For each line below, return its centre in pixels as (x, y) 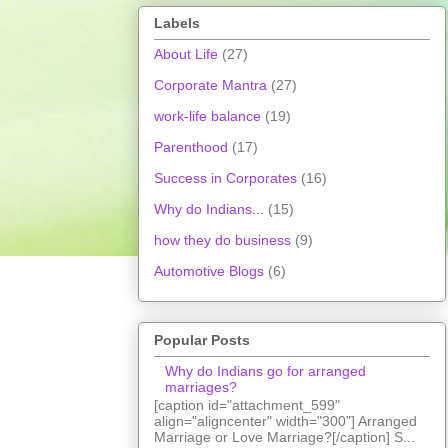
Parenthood (191, 147)
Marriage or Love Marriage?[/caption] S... (284, 437)
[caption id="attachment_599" (247, 405)
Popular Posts (202, 339)
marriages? (200, 386)
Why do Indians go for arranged (265, 370)
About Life (186, 54)
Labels (177, 23)
